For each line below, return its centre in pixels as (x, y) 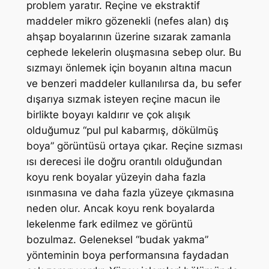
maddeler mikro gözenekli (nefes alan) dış (127, 21)
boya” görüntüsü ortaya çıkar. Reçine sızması (134, 146)
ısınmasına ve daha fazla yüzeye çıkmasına (130, 193)
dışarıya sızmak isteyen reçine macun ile (123, 99)
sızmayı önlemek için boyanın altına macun (129, 68)
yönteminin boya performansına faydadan (127, 255)
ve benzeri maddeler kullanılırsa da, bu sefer (134, 84)
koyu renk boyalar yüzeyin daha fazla (116, 177)
